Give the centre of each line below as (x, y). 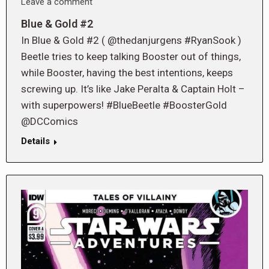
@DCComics (50, 121)
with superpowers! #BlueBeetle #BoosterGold (124, 105)
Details (35, 141)
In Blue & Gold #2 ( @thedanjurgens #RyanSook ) (131, 40)
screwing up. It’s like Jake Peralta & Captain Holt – (133, 89)
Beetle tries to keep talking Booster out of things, (131, 56)
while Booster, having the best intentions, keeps (127, 72)
